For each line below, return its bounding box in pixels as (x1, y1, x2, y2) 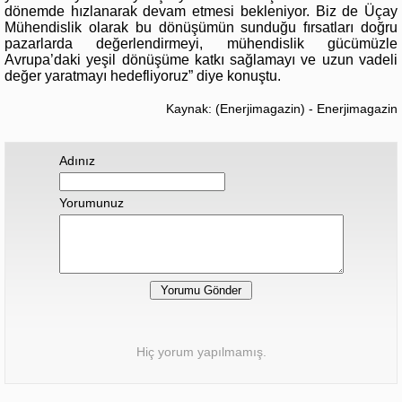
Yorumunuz (58, 195, 124, 210)
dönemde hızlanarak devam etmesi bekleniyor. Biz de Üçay (4, 3, 398, 19)
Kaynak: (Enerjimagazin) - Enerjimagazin (166, 100, 398, 116)
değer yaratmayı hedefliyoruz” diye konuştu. (4, 67, 281, 83)
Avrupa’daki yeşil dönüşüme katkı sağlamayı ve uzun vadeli (4, 51, 398, 67)
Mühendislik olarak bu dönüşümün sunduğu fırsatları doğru (4, 19, 398, 35)
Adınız (58, 153, 95, 168)
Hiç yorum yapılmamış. (135, 344, 267, 359)
